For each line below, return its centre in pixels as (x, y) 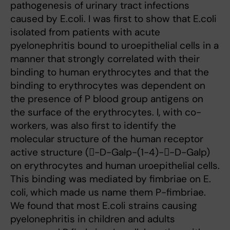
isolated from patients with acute (85, 32)
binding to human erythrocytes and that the (110, 72)
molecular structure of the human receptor (107, 139)
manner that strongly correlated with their (105, 59)
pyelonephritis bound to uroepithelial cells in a (114, 45)
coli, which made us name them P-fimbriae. (108, 192)
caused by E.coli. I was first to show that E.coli (113, 19)
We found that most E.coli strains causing (104, 206)
